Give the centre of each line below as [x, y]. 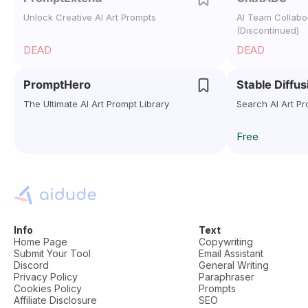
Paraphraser [227, 277]
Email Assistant [231, 253]
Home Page [41, 242]
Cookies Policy [48, 288]
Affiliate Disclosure [55, 300]
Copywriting [226, 242]
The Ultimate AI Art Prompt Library [96, 104]
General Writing [234, 265]
